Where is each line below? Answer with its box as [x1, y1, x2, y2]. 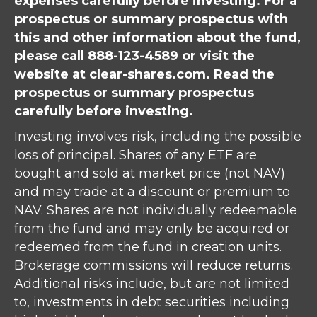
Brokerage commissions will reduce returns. [14, 258, 293, 274]
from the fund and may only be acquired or [14, 221, 289, 237]
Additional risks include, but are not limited [14, 276, 289, 292]
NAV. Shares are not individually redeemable [14, 202, 297, 219]
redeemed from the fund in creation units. [14, 239, 282, 255]
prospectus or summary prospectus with [14, 11, 288, 28]
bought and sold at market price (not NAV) [14, 166, 285, 182]
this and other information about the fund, [14, 30, 301, 46]
